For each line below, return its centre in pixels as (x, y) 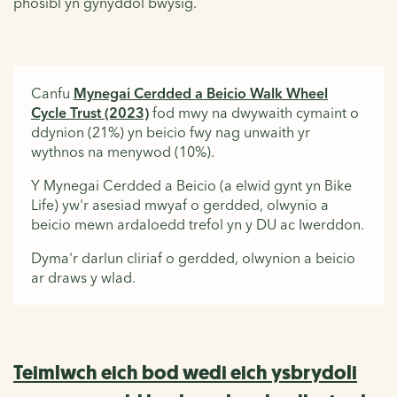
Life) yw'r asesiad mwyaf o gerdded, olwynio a (180, 204)
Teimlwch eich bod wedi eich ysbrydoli (185, 372)
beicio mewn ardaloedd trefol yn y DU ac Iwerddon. (198, 224)
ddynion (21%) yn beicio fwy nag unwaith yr (171, 132)
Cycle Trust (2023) (90, 112)
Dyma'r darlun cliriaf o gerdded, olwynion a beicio (193, 257)
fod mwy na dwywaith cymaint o (254, 112)
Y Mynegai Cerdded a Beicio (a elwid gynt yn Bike (191, 185)
